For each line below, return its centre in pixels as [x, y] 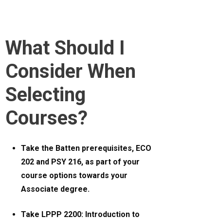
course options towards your [74, 176]
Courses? [47, 118]
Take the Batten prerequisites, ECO [86, 148]
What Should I [65, 48]
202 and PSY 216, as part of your [81, 162]
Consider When [71, 72]
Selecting [46, 95]
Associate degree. [56, 189]
